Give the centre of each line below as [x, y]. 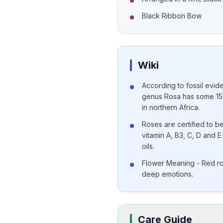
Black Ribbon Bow [172, 16]
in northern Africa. [171, 107]
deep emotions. [167, 174]
